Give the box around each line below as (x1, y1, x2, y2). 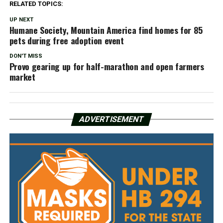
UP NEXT (9, 16, 33, 23)
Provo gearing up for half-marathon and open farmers (9, 60, 204, 73)
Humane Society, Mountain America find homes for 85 (9, 23, 203, 37)
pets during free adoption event (9, 34, 124, 47)
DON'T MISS (9, 53, 42, 60)
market (9, 70, 35, 84)
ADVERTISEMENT (78, 114, 145, 124)
